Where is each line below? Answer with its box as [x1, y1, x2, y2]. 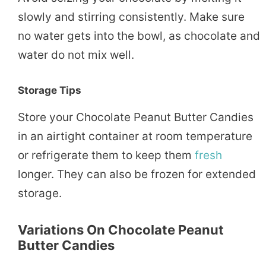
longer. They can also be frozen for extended [18, 167, 256, 181]
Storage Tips [18, 84, 81, 96]
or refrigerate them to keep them [18, 148, 195, 162]
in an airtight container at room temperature [18, 129, 252, 143]
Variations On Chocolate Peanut [18, 221, 224, 237]
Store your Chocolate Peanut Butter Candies [18, 110, 254, 124]
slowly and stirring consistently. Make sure [18, 10, 245, 24]
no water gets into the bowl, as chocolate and [18, 29, 260, 43]
